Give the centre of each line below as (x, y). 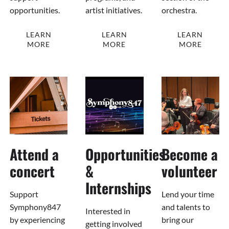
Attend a (34, 154)
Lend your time (188, 194)
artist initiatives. (114, 10)
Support (24, 194)
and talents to (186, 207)
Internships (119, 188)
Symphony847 (35, 207)
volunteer (189, 171)
